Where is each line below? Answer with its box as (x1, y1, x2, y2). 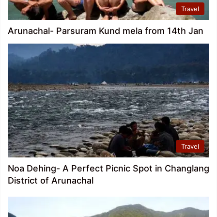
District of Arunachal (8, 175, 93, 186)
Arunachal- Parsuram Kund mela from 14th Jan (8, 26, 203, 36)
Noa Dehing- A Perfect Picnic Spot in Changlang (8, 163, 209, 173)
